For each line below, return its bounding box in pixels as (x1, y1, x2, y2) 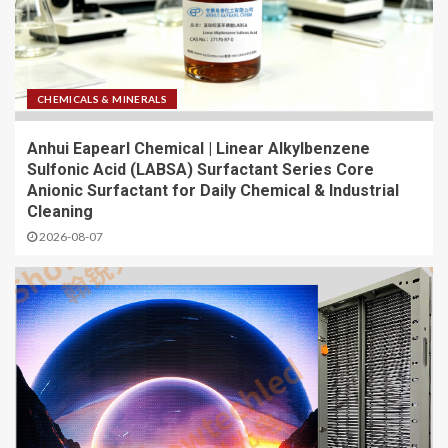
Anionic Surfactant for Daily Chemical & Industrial (27, 180, 399, 200)
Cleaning (27, 201, 93, 221)
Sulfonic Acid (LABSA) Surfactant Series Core (27, 159, 374, 179)
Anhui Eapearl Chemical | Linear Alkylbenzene (27, 138, 370, 158)
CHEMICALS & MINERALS (37, 92, 167, 105)
